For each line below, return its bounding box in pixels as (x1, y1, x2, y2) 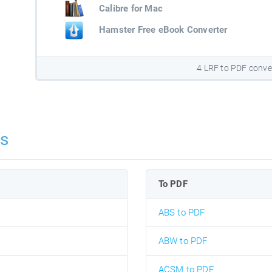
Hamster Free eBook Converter (98, 24, 228, 36)
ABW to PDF (158, 236, 208, 247)
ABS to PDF (158, 207, 205, 219)
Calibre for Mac (98, 2, 163, 14)
